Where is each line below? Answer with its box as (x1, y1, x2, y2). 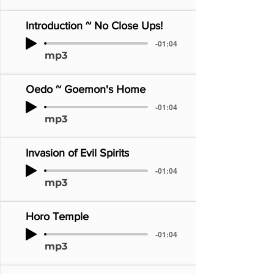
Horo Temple (25, 210, 89, 223)
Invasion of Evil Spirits (25, 147, 129, 159)
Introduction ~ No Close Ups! (25, 20, 163, 32)
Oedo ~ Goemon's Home (25, 83, 146, 95)
